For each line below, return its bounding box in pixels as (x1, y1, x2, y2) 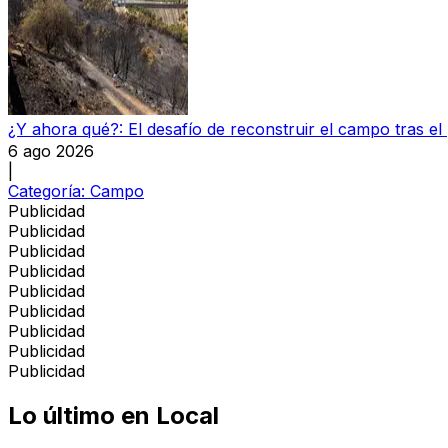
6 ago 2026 (8, 140, 94, 161)
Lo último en (8, 400, 150, 430)
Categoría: (8, 180, 90, 201)
